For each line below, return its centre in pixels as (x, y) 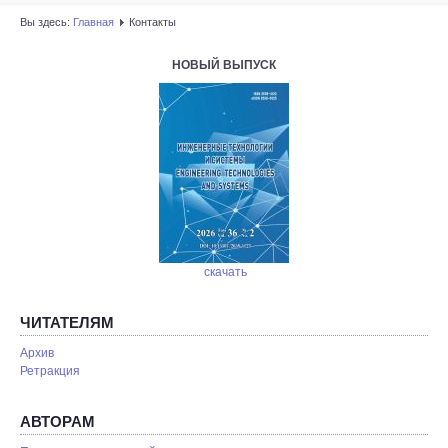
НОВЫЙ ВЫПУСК (224, 65)
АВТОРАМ (57, 421)
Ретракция (50, 371)
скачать (225, 272)
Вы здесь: (46, 22)
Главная (93, 22)
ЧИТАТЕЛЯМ (67, 322)
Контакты (152, 22)
